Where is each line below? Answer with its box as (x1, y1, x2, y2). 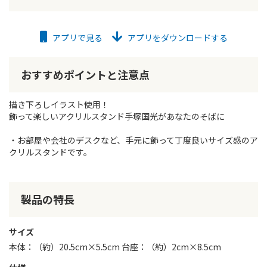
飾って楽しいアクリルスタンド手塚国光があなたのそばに (9, 110, 225, 122)
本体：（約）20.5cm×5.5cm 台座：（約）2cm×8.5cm (9, 241, 221, 253)
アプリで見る (50, 32, 103, 44)
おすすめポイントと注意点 (21, 67, 150, 82)
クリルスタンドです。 (9, 146, 92, 158)
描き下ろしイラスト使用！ (9, 98, 109, 110)
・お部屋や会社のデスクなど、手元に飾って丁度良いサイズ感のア (9, 134, 258, 146)
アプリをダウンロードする (125, 32, 228, 44)
